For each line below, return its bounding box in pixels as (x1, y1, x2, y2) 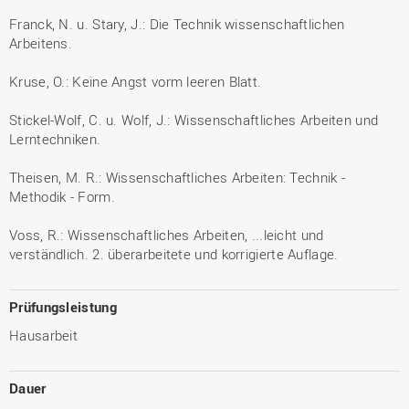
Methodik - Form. (9, 186, 115, 205)
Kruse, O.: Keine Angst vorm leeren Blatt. (9, 71, 262, 90)
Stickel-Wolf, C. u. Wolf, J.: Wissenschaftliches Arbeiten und (9, 110, 379, 129)
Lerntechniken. (9, 129, 101, 148)
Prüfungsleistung (9, 297, 117, 316)
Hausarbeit (9, 325, 78, 344)
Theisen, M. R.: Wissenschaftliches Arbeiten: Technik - (9, 167, 346, 186)
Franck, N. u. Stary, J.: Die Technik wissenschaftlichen (9, 14, 345, 33)
